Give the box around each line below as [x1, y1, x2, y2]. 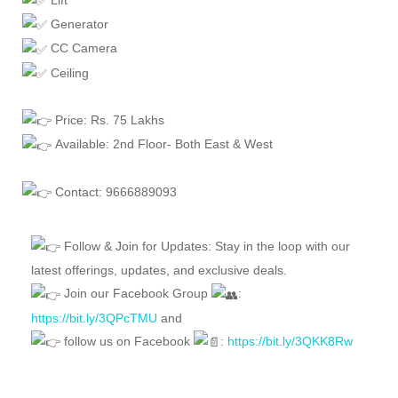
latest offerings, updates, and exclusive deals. [31, 263, 287, 278]
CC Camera [47, 41, 117, 56]
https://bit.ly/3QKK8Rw [227, 333, 353, 348]
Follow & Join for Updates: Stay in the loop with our [60, 238, 350, 253]
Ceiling [47, 65, 89, 80]
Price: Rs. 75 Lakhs [52, 113, 164, 128]
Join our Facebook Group [60, 286, 211, 301]
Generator [47, 17, 108, 32]
